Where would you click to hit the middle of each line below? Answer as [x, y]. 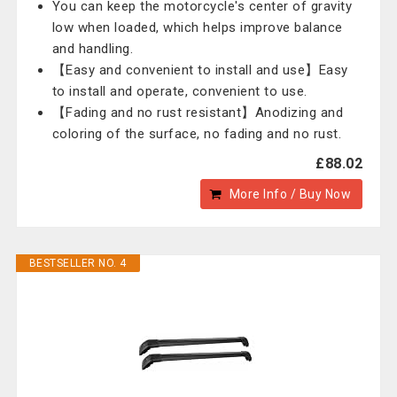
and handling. [93, 49]
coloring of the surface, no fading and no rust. [197, 134]
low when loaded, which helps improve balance [197, 27]
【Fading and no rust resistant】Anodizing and [198, 113]
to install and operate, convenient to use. [179, 91]
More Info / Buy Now [290, 194]
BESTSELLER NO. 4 [78, 263]
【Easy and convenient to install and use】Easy [200, 70]
